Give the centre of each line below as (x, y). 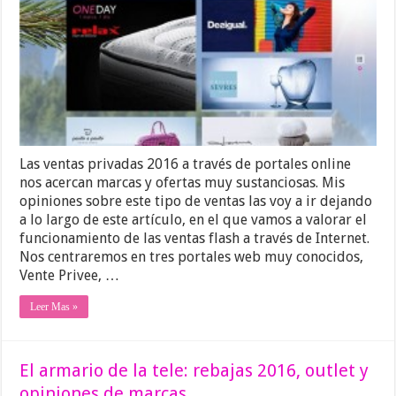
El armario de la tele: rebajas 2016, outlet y (194, 371)
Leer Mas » (54, 307)
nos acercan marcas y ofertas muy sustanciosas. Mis (183, 183)
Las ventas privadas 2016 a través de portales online (186, 164)
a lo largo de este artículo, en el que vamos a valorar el (194, 220)
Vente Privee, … (70, 276)
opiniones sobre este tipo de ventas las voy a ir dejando (196, 202)
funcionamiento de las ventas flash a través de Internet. (195, 239)
